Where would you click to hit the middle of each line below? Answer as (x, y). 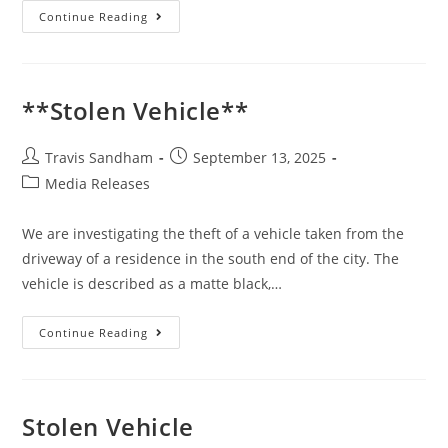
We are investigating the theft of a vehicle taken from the (213, 233)
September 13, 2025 (260, 157)
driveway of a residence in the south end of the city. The (211, 258)
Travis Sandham (99, 157)
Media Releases (98, 183)
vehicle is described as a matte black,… (152, 283)
